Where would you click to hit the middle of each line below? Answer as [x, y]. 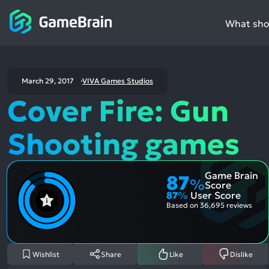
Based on [183, 205]
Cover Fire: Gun [118, 111]
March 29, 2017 [48, 81]
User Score [214, 195]
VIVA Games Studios [118, 81]
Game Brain [231, 175]
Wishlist [46, 254]
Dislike [242, 254]
